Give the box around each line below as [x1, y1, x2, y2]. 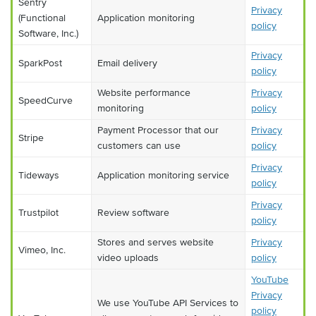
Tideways [18, 169, 59, 181]
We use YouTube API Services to [97, 297, 238, 309]
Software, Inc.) [18, 28, 78, 39]
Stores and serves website [97, 236, 214, 248]
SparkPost [18, 57, 62, 69]
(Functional [18, 12, 66, 24]
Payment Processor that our [97, 124, 219, 136]
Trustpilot [18, 207, 59, 219]
